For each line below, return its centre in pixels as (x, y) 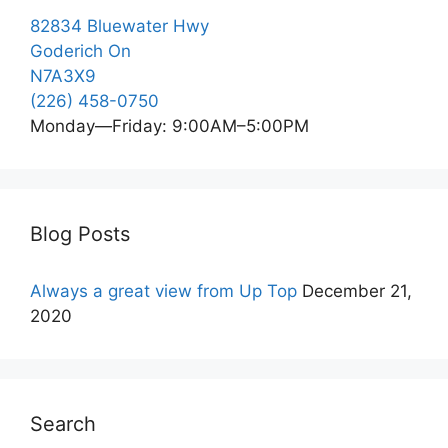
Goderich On (80, 50)
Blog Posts (80, 233)
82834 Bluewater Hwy (119, 25)
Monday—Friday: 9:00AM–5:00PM (169, 125)
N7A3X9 (63, 75)
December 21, (357, 290)
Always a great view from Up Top (163, 290)
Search (63, 423)
